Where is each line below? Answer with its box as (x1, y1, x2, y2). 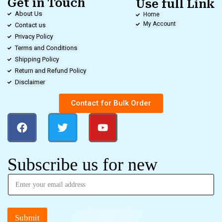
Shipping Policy (15, 55, 59, 63)
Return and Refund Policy (15, 67, 86, 74)
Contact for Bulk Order (71, 99, 151, 108)
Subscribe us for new (7, 154, 158, 174)
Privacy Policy (15, 33, 53, 40)
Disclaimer (15, 78, 45, 86)
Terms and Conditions (15, 44, 77, 52)
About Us (15, 10, 42, 17)
